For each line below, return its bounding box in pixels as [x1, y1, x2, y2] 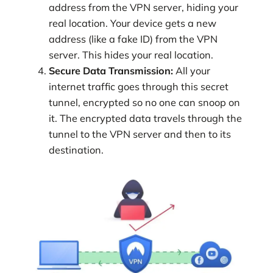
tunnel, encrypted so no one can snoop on [49, 96, 240, 108]
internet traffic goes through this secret [49, 80, 229, 93]
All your [175, 64, 210, 77]
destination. [49, 143, 104, 156]
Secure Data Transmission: [49, 64, 175, 77]
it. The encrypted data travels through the [49, 112, 242, 124]
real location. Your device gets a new [49, 16, 216, 29]
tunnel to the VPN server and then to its [49, 127, 231, 140]
